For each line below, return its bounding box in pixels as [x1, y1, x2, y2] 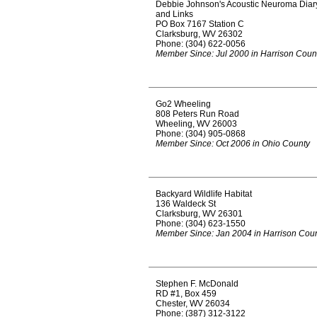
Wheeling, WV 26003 [156, 119, 237, 129]
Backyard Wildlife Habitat [156, 189, 252, 199]
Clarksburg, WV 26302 [156, 29, 243, 39]
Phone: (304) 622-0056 [156, 39, 246, 49]
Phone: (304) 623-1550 [156, 219, 246, 229]
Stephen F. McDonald [156, 279, 238, 289]
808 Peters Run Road [156, 109, 239, 119]
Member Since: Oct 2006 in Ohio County [156, 139, 310, 149]
